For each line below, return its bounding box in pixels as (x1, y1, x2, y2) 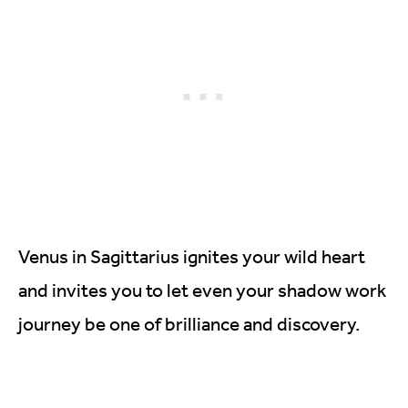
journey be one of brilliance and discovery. (18, 312, 360, 335)
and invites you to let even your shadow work (18, 279, 386, 301)
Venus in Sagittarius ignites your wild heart (18, 245, 365, 268)
